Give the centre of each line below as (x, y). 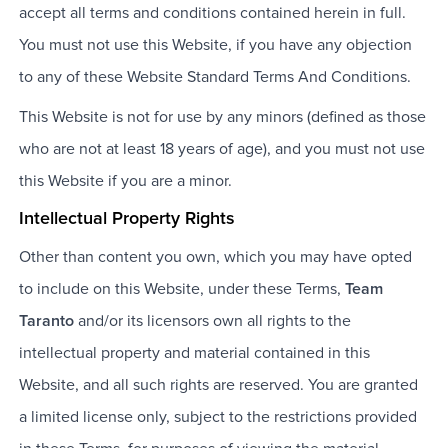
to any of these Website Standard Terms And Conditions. (214, 77)
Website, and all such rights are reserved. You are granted (218, 385)
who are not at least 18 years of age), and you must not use (221, 149)
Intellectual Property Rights (126, 219)
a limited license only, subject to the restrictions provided (217, 417)
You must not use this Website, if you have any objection (215, 45)
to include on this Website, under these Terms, (179, 289)
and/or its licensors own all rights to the (212, 321)
